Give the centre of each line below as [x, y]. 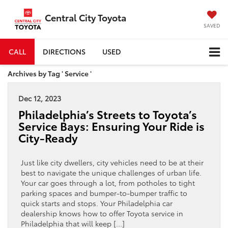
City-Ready [48, 138]
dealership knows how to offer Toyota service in [102, 213]
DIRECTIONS [64, 51]
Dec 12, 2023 [40, 98]
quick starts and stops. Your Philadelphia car [97, 203]
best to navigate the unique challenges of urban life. [111, 173]
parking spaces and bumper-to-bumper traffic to [104, 193]
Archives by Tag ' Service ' [50, 74]
